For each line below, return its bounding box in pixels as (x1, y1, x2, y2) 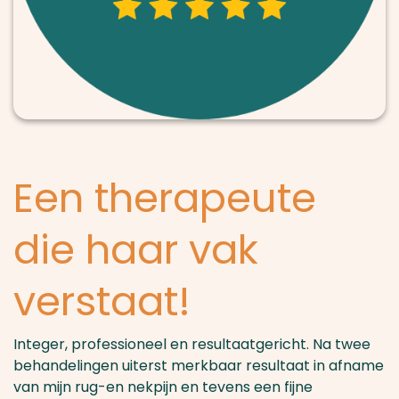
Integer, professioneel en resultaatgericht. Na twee (13, 334, 370, 354)
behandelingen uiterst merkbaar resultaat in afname (13, 355, 384, 376)
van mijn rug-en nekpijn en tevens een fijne (13, 377, 313, 397)
